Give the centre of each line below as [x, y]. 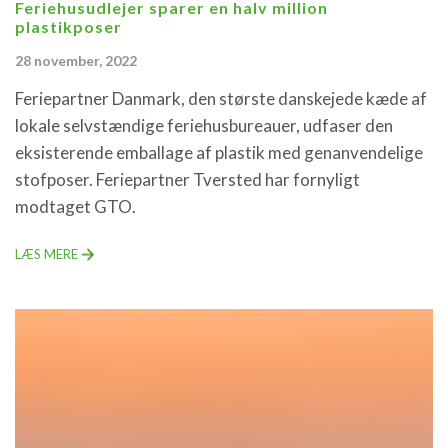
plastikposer [68, 26]
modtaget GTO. [75, 206]
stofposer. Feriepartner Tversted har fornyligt [187, 179]
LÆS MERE [46, 253]
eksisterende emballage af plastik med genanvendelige [219, 152]
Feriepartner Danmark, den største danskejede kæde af [221, 98]
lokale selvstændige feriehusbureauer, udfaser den [204, 125]
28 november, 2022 [76, 60]
